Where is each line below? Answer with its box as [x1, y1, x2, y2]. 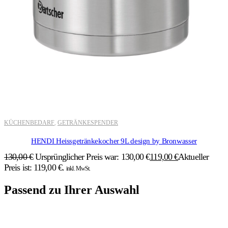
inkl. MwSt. [66, 164, 91, 172]
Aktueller [178, 151, 209, 162]
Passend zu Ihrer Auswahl [4, 183, 139, 196]
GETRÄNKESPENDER [58, 119, 118, 126]
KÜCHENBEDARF [4, 119, 54, 126]
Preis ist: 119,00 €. [4, 162, 64, 173]
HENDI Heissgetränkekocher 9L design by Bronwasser [31, 136, 197, 145]
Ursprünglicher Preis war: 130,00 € [35, 151, 150, 162]
